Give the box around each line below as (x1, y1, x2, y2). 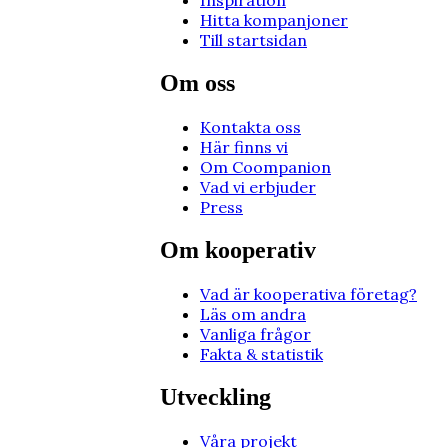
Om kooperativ (160, 236, 316, 263)
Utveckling (160, 383, 271, 410)
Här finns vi (200, 136, 288, 157)
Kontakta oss (200, 116, 301, 137)
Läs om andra (200, 303, 306, 324)
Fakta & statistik (200, 343, 323, 364)
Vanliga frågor (200, 323, 311, 344)
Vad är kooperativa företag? (200, 283, 417, 304)
